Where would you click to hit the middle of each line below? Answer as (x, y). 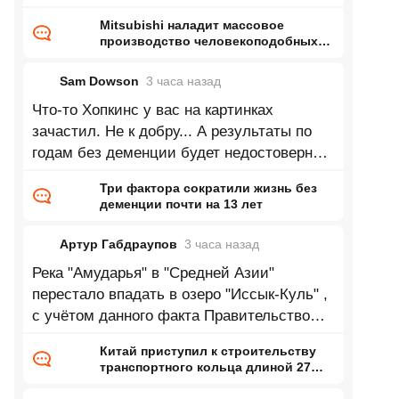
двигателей (136, 89)
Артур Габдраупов (118, 244)
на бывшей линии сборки (180, 73)
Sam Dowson (99, 81)
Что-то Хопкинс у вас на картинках (152, 110)
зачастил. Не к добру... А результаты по (171, 131)
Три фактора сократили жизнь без (208, 188)
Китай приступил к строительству (208, 351)
